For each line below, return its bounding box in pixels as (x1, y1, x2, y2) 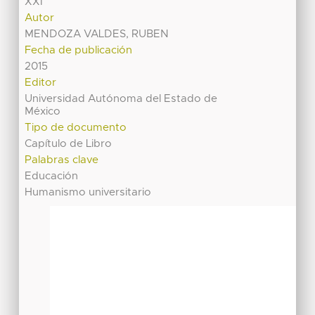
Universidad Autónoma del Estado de (25, 93, 218, 104)
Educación (25, 170, 79, 181)
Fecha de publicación (25, 44, 133, 56)
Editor (25, 77, 57, 88)
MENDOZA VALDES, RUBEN (25, 28, 169, 39)
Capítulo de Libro (25, 138, 112, 149)
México (25, 105, 61, 117)
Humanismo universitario (25, 186, 152, 198)
